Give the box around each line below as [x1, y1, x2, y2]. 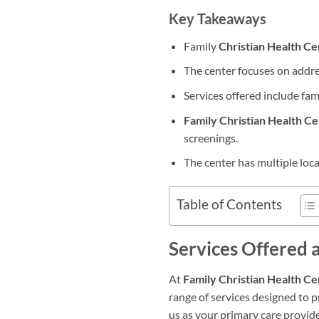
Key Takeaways [169, 9, 266, 27]
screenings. [183, 130, 238, 145]
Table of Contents [177, 196, 282, 213]
